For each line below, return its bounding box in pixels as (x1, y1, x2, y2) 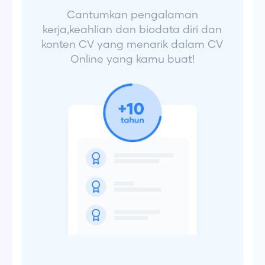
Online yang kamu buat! (70, 54, 195, 66)
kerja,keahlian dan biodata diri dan (43, 25, 222, 36)
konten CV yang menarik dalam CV (41, 40, 224, 51)
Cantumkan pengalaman (66, 10, 198, 21)
